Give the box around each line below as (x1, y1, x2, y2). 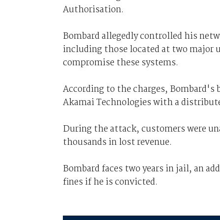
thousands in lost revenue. (62, 135, 172, 150)
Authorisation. (62, 2, 124, 17)
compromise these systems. (62, 55, 178, 70)
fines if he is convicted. (62, 175, 158, 190)
